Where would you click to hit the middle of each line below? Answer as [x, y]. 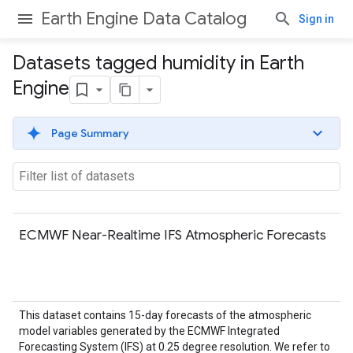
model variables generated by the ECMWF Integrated [149, 331]
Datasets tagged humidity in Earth [158, 63]
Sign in [316, 19]
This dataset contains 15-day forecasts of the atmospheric [165, 315]
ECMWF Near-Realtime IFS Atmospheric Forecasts [173, 235]
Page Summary [90, 133]
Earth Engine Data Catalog [144, 19]
